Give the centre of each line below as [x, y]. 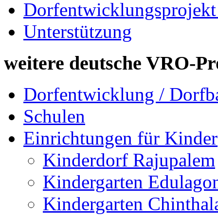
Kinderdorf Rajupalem [129, 160]
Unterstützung [78, 32]
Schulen [54, 116]
